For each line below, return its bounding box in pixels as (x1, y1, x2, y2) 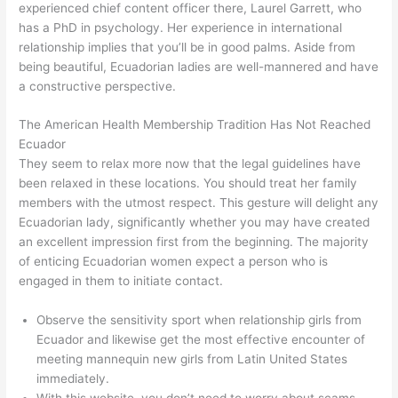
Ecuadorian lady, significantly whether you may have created (19, 215, 370, 230)
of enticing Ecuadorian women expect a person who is (19, 254, 329, 269)
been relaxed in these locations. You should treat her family (19, 176, 358, 191)
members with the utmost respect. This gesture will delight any (19, 195, 379, 211)
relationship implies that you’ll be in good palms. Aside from (19, 39, 356, 54)
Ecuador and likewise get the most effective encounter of (36, 332, 366, 347)
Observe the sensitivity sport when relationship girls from (36, 313, 362, 328)
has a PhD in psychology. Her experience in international (19, 20, 343, 35)
